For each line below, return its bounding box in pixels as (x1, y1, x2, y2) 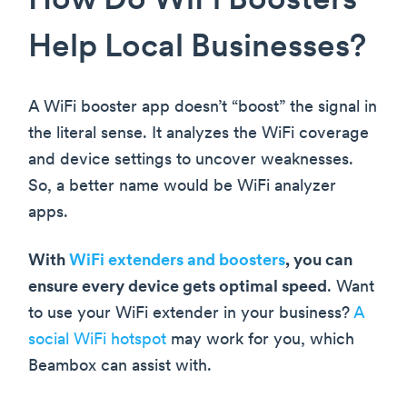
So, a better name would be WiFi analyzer (28, 177, 336, 195)
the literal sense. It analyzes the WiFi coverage (28, 124, 369, 143)
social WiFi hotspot (28, 331, 166, 349)
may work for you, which (166, 331, 354, 349)
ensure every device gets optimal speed (28, 278, 327, 296)
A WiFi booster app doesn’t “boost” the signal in (28, 98, 377, 116)
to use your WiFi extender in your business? (28, 304, 353, 323)
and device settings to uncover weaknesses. (28, 151, 353, 169)
